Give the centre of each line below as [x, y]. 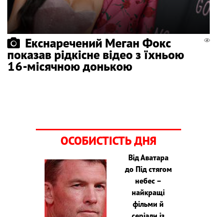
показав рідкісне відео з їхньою [96, 54]
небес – [148, 180]
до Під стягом [148, 169]
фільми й [148, 204]
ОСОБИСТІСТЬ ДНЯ [108, 140]
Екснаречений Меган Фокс [98, 43]
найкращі [148, 192]
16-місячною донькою [70, 66]
